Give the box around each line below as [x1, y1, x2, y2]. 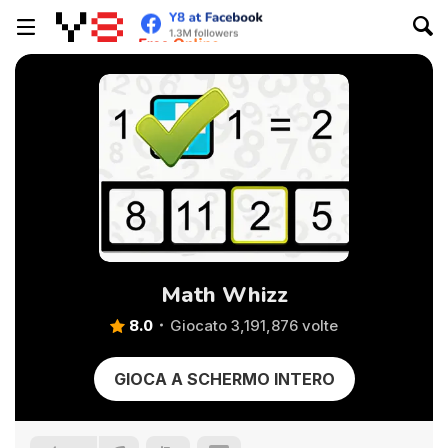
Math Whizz [160, 280, 288, 310]
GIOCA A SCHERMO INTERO [113, 369, 335, 389]
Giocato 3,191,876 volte [170, 316, 338, 335]
